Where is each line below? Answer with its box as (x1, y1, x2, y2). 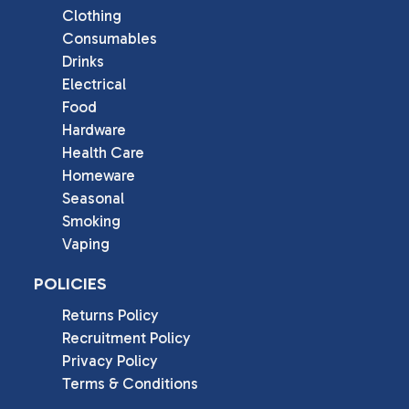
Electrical (61, 74, 126, 93)
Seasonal (61, 188, 124, 207)
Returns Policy (61, 306, 159, 324)
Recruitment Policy (61, 329, 191, 347)
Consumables (61, 28, 157, 47)
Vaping (61, 234, 110, 253)
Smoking (61, 211, 121, 230)
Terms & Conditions (61, 374, 198, 393)
